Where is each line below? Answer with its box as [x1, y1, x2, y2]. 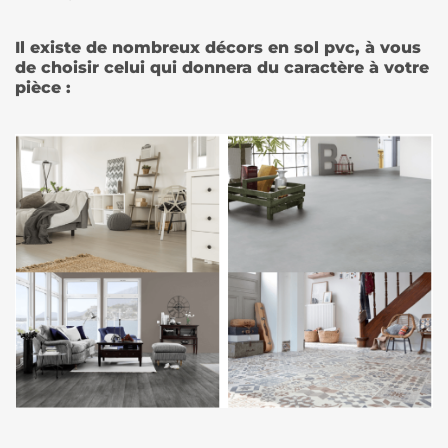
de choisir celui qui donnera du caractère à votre [15, 57, 429, 77]
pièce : [15, 77, 76, 97]
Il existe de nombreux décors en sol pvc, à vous [15, 37, 421, 57]
